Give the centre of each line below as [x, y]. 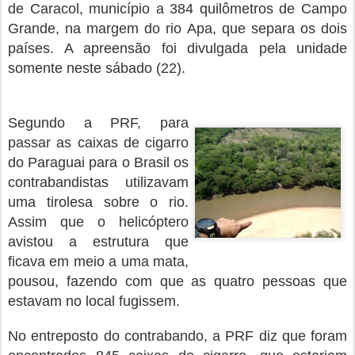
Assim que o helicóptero [98, 221]
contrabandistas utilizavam [98, 182]
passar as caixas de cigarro [98, 142]
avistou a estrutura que [98, 241]
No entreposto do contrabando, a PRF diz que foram [177, 336]
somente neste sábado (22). [97, 68]
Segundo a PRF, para [98, 122]
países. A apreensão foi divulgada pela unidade [177, 48]
